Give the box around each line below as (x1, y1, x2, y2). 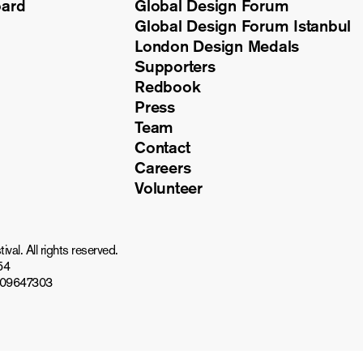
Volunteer (135, 177, 203, 199)
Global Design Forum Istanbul (135, 15, 352, 37)
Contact (135, 137, 190, 159)
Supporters (135, 56, 216, 78)
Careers (135, 157, 191, 179)
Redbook (135, 76, 201, 98)
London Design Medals (135, 36, 300, 58)
